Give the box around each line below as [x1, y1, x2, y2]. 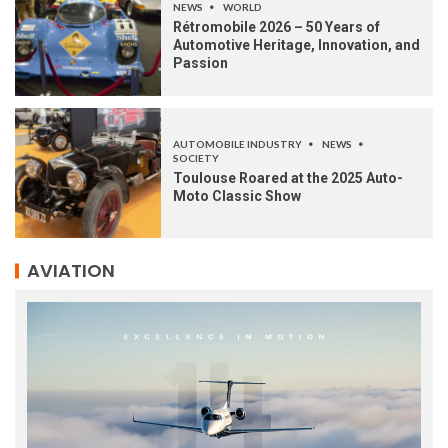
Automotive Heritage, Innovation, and [173, 37, 420, 54]
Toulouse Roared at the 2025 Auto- [173, 170, 403, 187]
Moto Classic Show [173, 188, 301, 205]
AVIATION [27, 258, 115, 284]
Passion [173, 55, 228, 72]
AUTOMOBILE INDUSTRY [173, 138, 304, 151]
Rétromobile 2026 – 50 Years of [173, 19, 380, 36]
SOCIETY [173, 152, 219, 165]
